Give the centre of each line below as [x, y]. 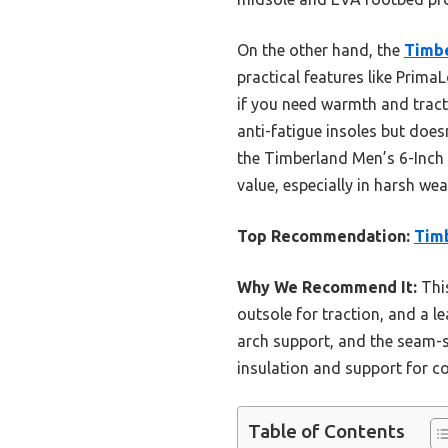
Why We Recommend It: [327, 286]
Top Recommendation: [323, 235]
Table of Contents [326, 431]
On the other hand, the [320, 49]
